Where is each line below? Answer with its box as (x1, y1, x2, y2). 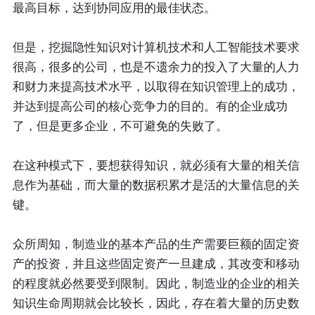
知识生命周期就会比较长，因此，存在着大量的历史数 (12, 297, 300, 311)
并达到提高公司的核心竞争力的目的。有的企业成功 (12, 100, 288, 114)
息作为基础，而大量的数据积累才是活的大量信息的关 (12, 179, 300, 193)
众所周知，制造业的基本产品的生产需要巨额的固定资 (12, 238, 300, 252)
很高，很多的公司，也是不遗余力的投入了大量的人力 (12, 60, 300, 75)
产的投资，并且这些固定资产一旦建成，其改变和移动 (12, 257, 300, 271)
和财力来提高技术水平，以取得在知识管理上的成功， (12, 80, 300, 94)
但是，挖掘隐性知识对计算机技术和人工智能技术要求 (12, 41, 300, 55)
